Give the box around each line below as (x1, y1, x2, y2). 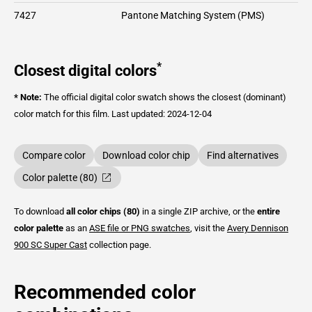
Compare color (22, 149, 86, 161)
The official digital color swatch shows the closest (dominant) (42, 91, 286, 102)
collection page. (87, 239, 151, 250)
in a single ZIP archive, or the (140, 205, 257, 217)
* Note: (14, 91, 42, 102)
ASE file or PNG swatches (89, 222, 190, 233)
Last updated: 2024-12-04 (111, 108, 212, 119)
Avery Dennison (227, 222, 288, 233)
